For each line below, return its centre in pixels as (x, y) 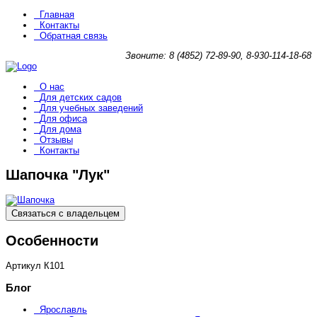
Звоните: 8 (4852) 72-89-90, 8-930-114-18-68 (218, 56)
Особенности (52, 240)
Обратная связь (74, 36)
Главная (57, 15)
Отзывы (56, 140)
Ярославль (63, 310)
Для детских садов (81, 97)
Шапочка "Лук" (58, 175)
